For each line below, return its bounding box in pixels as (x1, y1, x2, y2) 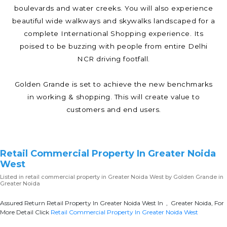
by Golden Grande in (164, 173, 223, 180)
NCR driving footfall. (77, 54, 150, 63)
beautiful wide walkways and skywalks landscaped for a (12, 16, 215, 25)
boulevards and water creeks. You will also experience (14, 4, 213, 12)
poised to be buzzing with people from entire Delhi (19, 42, 208, 50)
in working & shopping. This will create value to (27, 92, 200, 101)
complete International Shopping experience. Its (23, 29, 204, 37)
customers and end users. (66, 105, 161, 113)
